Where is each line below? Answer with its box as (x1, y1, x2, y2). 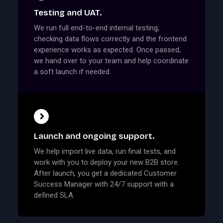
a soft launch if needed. (34, 67, 111, 77)
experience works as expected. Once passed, (34, 45, 181, 55)
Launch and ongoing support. (34, 130, 154, 141)
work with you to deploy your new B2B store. (34, 158, 179, 167)
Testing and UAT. (34, 7, 102, 18)
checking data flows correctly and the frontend (34, 34, 187, 44)
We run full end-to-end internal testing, (34, 23, 159, 33)
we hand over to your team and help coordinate (34, 56, 189, 66)
